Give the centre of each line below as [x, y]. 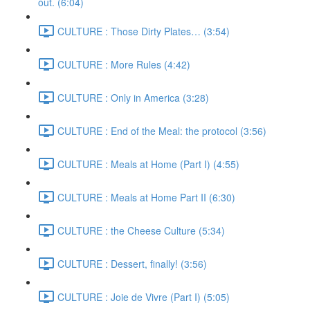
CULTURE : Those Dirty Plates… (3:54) [144, 31]
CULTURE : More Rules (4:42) [124, 64]
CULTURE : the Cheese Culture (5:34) [141, 230]
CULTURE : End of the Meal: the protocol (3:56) [162, 130]
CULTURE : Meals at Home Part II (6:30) [146, 197]
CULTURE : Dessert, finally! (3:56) [132, 263]
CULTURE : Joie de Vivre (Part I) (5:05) [144, 297]
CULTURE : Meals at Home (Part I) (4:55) [148, 164]
